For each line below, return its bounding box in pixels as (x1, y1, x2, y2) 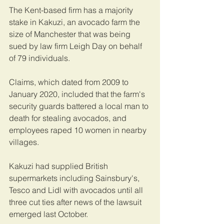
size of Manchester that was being (9, 29, 132, 39)
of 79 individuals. (9, 53, 70, 63)
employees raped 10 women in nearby (9, 125, 148, 135)
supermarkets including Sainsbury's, (9, 173, 141, 183)
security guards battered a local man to (9, 101, 150, 111)
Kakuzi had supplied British (9, 161, 110, 171)
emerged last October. (9, 209, 90, 219)
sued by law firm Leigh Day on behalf (9, 41, 144, 51)
